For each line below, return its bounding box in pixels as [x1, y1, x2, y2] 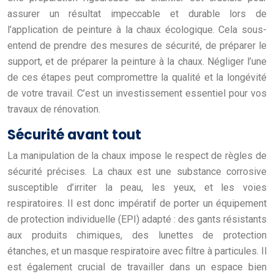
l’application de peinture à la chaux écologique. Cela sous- [7, 23, 267, 35]
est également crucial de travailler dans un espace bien [7, 261, 267, 273]
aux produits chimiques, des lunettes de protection [7, 229, 267, 241]
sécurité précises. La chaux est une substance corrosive [7, 165, 267, 177]
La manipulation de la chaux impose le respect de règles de [7, 149, 267, 161]
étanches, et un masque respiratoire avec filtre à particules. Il [7, 245, 267, 257]
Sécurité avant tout [7, 125, 141, 144]
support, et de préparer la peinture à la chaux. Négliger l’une [7, 55, 267, 67]
